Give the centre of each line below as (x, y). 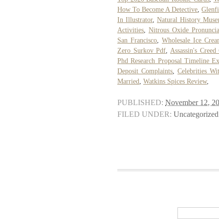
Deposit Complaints (145, 71)
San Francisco (137, 41)
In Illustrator (135, 20)
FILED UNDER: (144, 115)
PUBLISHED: (140, 103)
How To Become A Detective (158, 10)
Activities (131, 30)
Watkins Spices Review (175, 82)
